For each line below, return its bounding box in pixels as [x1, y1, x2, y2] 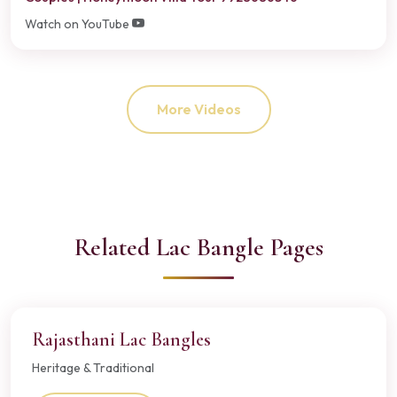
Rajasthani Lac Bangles [32, 327, 211, 351]
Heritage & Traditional [32, 359, 154, 376]
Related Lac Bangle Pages [74, 231, 323, 262]
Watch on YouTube [25, 15, 132, 32]
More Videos [156, 100, 241, 119]
